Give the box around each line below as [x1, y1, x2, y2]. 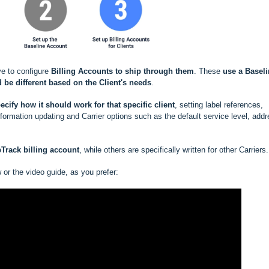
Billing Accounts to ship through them [49, 67, 194, 76]
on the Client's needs [73, 78, 151, 88]
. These [194, 67, 223, 76]
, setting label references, [175, 100, 263, 110]
